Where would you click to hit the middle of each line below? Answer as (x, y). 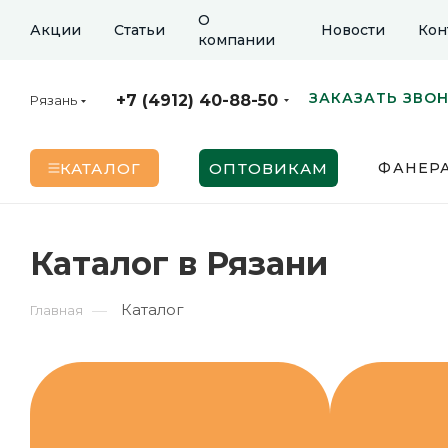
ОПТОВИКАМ (269, 168)
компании (236, 40)
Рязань (53, 100)
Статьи (139, 30)
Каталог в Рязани (179, 263)
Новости (353, 30)
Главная (56, 310)
